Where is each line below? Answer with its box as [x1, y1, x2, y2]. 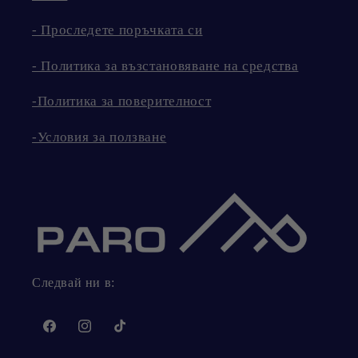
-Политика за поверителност [32, 93, 212, 109]
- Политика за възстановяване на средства [32, 58, 299, 74]
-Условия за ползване [32, 129, 167, 145]
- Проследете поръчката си [32, 22, 203, 38]
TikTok [111, 328, 150, 342]
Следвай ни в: [32, 275, 115, 289]
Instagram [76, 328, 131, 342]
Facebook [41, 328, 94, 342]
